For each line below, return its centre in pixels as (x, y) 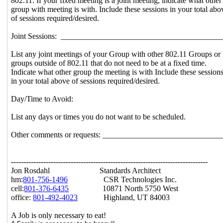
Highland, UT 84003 (124, 197)
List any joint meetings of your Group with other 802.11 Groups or (116, 54)
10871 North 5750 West (125, 188)
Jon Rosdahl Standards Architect (86, 170)
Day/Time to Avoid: (42, 99)
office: (22, 197)
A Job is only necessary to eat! (59, 215)
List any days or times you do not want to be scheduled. (99, 116)
